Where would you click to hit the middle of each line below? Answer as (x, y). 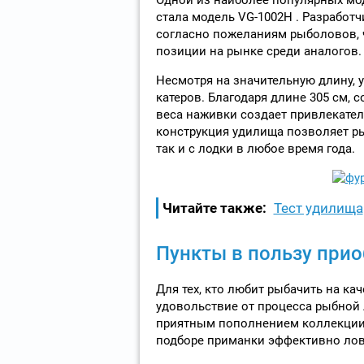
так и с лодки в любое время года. (255, 148)
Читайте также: (214, 208)
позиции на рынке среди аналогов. (258, 51)
